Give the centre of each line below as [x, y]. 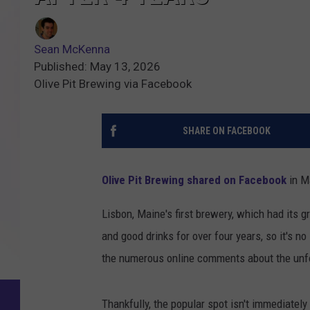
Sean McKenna [72, 49]
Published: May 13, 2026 [97, 67]
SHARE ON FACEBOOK [226, 131]
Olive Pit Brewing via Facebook [113, 84]
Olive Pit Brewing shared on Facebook [194, 180]
